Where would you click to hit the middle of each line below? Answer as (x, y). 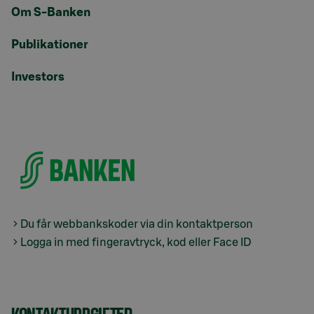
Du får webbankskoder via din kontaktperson (137, 224)
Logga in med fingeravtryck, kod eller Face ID (136, 242)
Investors (38, 77)
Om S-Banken (51, 13)
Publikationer (50, 45)
